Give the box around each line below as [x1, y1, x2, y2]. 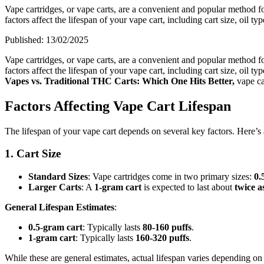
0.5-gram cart [28, 222, 82, 233]
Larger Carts [28, 182, 81, 193]
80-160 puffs [143, 222, 192, 233]
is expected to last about [141, 182, 235, 193]
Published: [5, 34, 46, 45]
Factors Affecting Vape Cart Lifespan [5, 98, 231, 114]
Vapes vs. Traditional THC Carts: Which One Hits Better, [5, 75, 237, 86]
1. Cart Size [5, 147, 61, 160]
